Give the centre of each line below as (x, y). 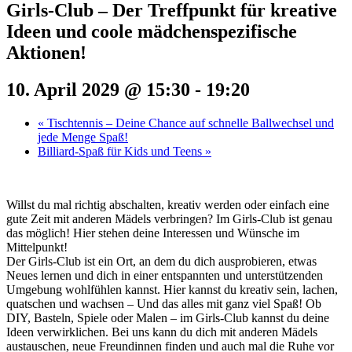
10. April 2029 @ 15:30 (98, 89)
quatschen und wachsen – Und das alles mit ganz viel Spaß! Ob (164, 303)
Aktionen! (46, 52)
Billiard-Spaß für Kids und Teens (121, 151)
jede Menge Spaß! (83, 137)
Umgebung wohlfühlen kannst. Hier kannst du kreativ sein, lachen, (172, 289)
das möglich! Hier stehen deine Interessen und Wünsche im (153, 233)
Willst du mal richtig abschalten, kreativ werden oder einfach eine (168, 204)
